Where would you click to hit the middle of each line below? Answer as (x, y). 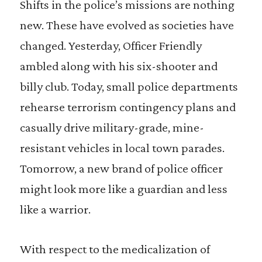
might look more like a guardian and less (123, 189)
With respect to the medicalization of (115, 249)
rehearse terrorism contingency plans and (127, 107)
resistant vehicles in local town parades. (122, 148)
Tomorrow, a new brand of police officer (121, 168)
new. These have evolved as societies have (127, 25)
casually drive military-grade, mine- (112, 127)
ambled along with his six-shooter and (118, 66)
